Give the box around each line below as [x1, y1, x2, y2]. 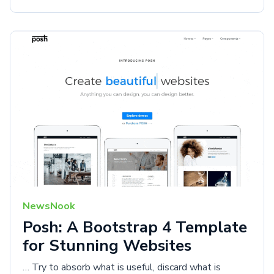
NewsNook [23, 199, 75, 213]
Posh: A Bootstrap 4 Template [23, 216, 247, 238]
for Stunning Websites [23, 234, 191, 256]
